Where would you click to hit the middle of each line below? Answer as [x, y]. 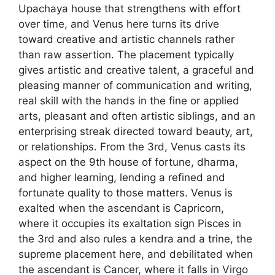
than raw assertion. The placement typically [126, 55]
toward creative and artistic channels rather [126, 39]
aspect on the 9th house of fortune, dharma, [128, 162]
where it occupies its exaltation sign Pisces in [130, 223]
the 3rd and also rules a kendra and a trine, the [135, 239]
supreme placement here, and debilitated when [136, 254]
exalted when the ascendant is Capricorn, [121, 208]
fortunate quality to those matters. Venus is [126, 193]
